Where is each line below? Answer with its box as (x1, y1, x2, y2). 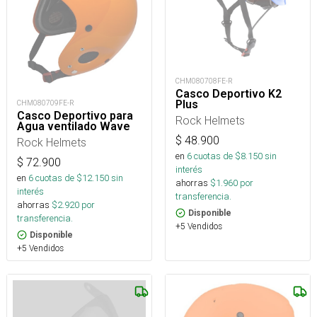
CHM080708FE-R (175, 76, 233, 86)
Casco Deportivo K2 (175, 86, 282, 100)
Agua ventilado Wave (17, 119, 130, 133)
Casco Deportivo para (17, 108, 133, 122)
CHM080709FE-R (17, 98, 74, 108)
